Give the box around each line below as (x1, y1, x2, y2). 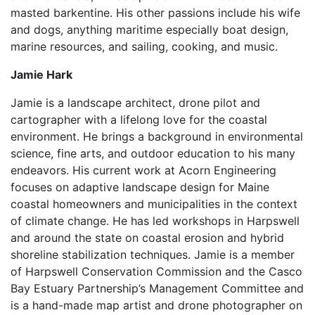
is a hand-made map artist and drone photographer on (11, 298, 302, 312)
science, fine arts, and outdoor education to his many (11, 146, 295, 160)
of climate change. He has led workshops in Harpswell (11, 214, 300, 228)
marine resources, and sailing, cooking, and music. (11, 39, 278, 53)
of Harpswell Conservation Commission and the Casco (11, 264, 302, 278)
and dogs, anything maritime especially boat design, (11, 22, 288, 37)
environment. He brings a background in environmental (11, 129, 303, 143)
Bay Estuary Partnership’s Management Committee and (11, 281, 304, 295)
